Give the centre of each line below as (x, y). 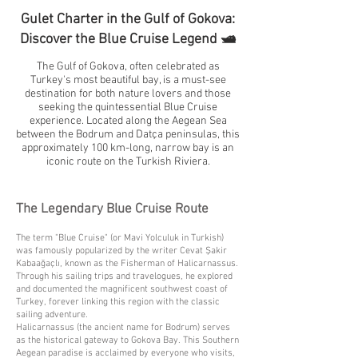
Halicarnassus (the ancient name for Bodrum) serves (123, 328)
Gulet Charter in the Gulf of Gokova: (128, 20)
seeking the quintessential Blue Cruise (128, 107)
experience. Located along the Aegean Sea (128, 121)
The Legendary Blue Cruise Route (112, 209)
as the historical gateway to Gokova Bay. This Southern (127, 340)
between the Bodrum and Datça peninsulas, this (128, 135)
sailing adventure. (52, 315)
